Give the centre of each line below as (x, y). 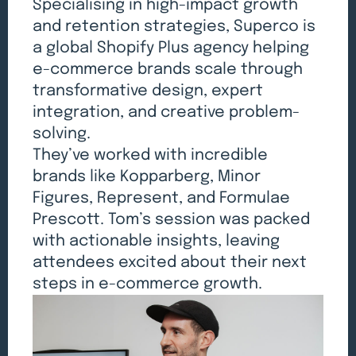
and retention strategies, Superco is (174, 26)
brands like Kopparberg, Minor (147, 176)
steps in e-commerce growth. (148, 284)
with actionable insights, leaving (157, 241)
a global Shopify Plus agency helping (171, 48)
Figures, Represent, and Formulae (162, 198)
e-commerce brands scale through (168, 69)
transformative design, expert (148, 91)
